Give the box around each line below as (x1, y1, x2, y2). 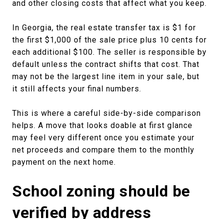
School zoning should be (12, 181, 190, 200)
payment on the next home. (12, 157, 116, 167)
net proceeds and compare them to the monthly (12, 145, 195, 154)
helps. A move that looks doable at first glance (12, 120, 193, 130)
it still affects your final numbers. (12, 84, 141, 93)
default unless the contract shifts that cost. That (12, 59, 199, 69)
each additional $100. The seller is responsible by (12, 47, 207, 57)
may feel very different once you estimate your (12, 132, 195, 142)
